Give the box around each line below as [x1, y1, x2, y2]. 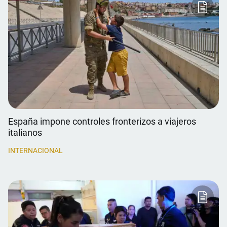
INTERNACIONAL [8, 146, 63, 155]
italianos [8, 127, 42, 138]
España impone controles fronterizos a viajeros [8, 116, 196, 127]
